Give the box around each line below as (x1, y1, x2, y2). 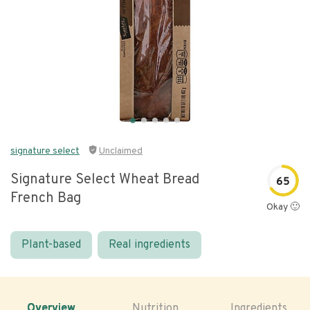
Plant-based (21, 238, 81, 252)
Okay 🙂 (266, 201, 300, 213)
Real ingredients (109, 238, 190, 252)
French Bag (10, 190, 81, 208)
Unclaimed (99, 145, 143, 157)
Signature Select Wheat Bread (10, 171, 199, 189)
